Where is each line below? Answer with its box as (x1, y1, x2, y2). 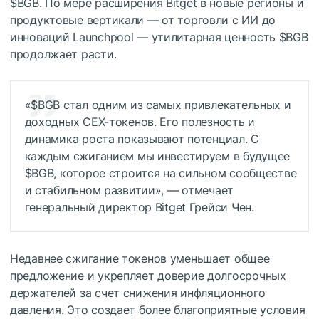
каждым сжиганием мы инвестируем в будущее (24, 149, 291, 164)
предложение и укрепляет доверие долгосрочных (10, 268, 286, 283)
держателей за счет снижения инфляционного (10, 286, 266, 300)
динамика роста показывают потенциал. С (24, 132, 259, 147)
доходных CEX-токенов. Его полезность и (24, 115, 255, 130)
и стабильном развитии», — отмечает (24, 183, 234, 198)
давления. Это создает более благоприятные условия (10, 303, 305, 318)
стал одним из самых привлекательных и (60, 98, 291, 113)
